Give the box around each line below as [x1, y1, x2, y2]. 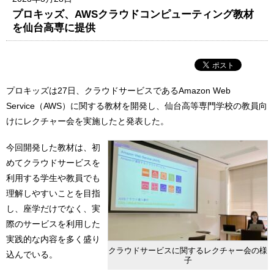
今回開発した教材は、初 [6, 143, 100, 153]
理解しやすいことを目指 [6, 188, 100, 199]
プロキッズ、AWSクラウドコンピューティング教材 [12, 7, 254, 20]
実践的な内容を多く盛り [6, 234, 100, 245]
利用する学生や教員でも [6, 173, 100, 183]
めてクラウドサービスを [6, 158, 100, 168]
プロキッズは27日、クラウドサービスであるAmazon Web [6, 85, 231, 95]
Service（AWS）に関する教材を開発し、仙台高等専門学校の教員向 [6, 100, 267, 111]
